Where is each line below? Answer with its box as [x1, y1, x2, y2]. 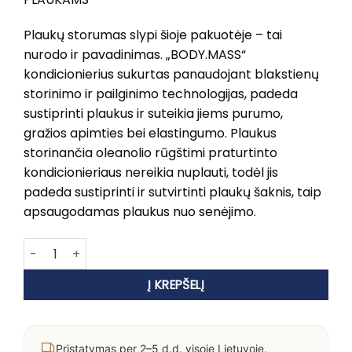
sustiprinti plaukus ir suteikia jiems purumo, [24, 104, 283, 123]
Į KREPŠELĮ [147, 277, 205, 294]
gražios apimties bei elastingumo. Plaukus [24, 124, 277, 143]
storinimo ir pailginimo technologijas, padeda [24, 85, 298, 104]
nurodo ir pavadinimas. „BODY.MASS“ [24, 46, 246, 64]
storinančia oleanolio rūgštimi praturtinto [24, 144, 277, 163]
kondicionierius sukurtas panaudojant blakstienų [24, 65, 319, 84]
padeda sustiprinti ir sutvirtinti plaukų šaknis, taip [24, 183, 321, 202]
